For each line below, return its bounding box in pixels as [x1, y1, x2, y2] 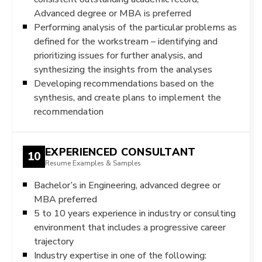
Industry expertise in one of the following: [34, 249, 206, 261]
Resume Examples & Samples [45, 159, 141, 168]
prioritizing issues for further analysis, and [34, 49, 202, 61]
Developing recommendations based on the [34, 77, 214, 89]
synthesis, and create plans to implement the [34, 91, 221, 103]
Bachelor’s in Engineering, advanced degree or [34, 179, 220, 191]
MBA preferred [34, 193, 97, 205]
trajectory [34, 235, 74, 247]
